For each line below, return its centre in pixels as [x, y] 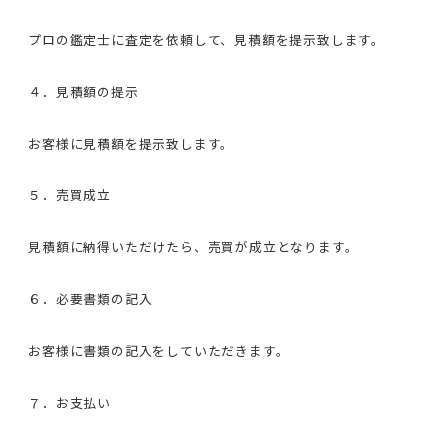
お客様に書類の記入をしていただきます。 [159, 350]
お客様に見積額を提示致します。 [131, 143]
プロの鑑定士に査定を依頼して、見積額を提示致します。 [207, 39]
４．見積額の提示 [83, 91]
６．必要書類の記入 [90, 298]
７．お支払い [70, 402]
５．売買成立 [70, 195]
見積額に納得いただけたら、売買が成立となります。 [193, 247]
